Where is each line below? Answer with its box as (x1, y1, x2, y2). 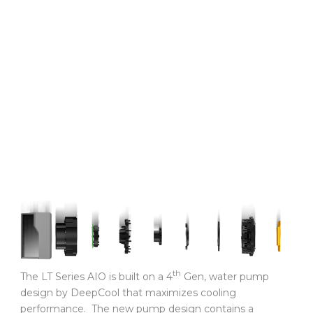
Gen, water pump (181, 270, 269, 283)
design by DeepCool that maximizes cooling (20, 286, 236, 299)
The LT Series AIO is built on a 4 (20, 270, 173, 283)
